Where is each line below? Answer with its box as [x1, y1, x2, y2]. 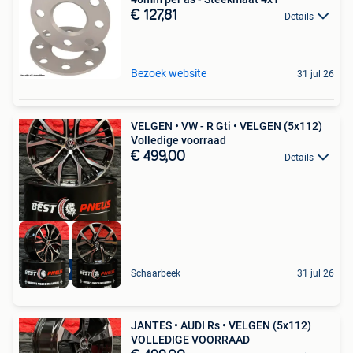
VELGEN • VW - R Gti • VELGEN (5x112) [131, 120, 322, 133]
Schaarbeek [131, 267, 180, 279]
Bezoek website [131, 67, 206, 80]
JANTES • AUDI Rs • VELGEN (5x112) [131, 318, 311, 332]
